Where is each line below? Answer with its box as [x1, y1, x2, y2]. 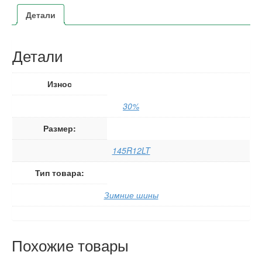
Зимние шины [104, 189, 158, 201]
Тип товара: [35, 167, 85, 179]
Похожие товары [12, 234, 129, 256]
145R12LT [112, 144, 150, 157]
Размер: [43, 122, 77, 135]
